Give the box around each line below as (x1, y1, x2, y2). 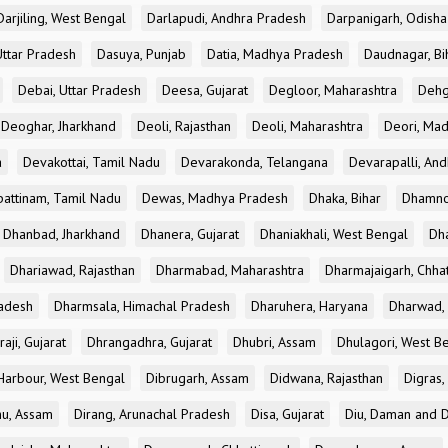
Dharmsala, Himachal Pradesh (54, 297, 230, 315)
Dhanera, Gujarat (141, 225, 239, 243)
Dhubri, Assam (233, 333, 316, 351)
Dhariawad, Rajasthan (10, 261, 135, 279)
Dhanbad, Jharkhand (3, 225, 120, 243)
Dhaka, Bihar (309, 189, 381, 207)
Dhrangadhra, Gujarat (87, 333, 212, 351)
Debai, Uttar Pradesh (18, 81, 141, 99)
